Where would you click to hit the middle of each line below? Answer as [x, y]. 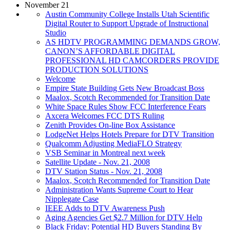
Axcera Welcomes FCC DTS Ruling [105, 116]
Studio [56, 32]
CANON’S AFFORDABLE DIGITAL [110, 51]
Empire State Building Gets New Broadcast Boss [125, 88]
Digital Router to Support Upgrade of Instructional [127, 23]
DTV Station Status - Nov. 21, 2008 [104, 171]
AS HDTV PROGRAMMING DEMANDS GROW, [133, 42]
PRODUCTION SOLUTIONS [97, 69]
